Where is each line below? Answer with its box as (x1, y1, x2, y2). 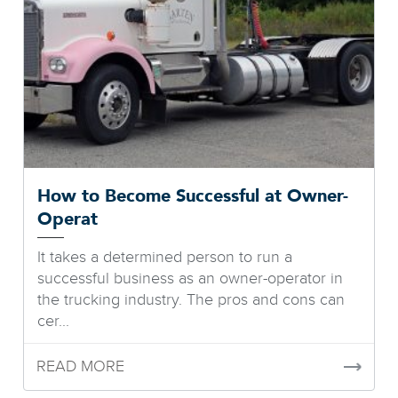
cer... (37, 311, 70, 330)
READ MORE (36, 356, 125, 376)
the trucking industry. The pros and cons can (37, 290, 346, 309)
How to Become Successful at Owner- (37, 187, 349, 206)
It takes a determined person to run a (37, 247, 293, 267)
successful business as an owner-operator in (37, 268, 344, 288)
